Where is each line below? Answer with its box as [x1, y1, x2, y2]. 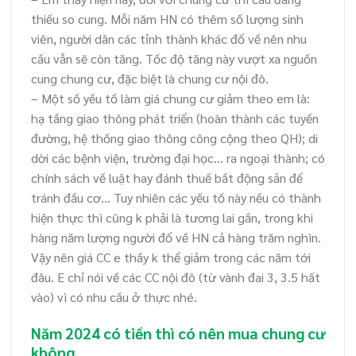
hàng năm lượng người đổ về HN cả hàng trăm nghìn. [31, 229, 321, 246]
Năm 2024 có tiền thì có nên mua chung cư [31, 322, 325, 342]
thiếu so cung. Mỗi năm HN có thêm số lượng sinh [31, 10, 304, 28]
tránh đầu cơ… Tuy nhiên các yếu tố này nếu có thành [31, 189, 321, 207]
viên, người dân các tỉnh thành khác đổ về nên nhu [31, 30, 307, 48]
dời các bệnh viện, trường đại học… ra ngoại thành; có [31, 149, 325, 167]
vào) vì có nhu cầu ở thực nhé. [31, 288, 197, 306]
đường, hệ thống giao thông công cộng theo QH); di [31, 130, 318, 147]
